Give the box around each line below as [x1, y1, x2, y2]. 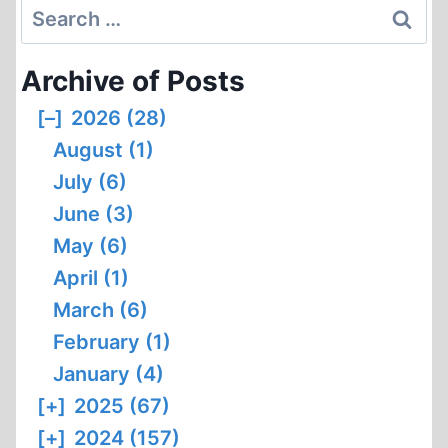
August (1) [53, 138, 154, 162]
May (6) [53, 234, 128, 258]
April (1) [53, 266, 129, 290]
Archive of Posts [21, 64, 245, 98]
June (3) [53, 202, 134, 226]
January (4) [53, 362, 164, 386]
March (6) [53, 298, 148, 322]
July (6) [53, 170, 127, 194]
